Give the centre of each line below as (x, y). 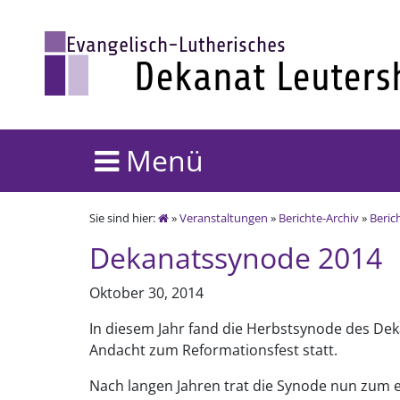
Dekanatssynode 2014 (236, 258)
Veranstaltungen (224, 218)
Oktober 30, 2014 (146, 293)
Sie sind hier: (124, 218)
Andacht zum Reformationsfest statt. (213, 350)
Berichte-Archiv (319, 218)
